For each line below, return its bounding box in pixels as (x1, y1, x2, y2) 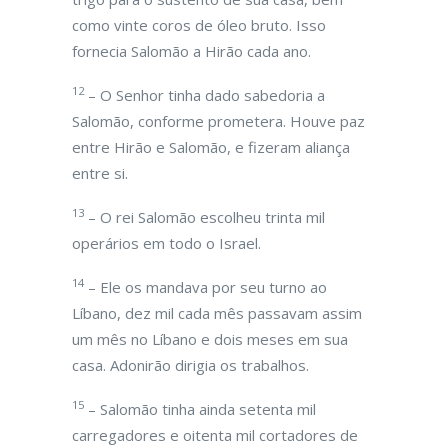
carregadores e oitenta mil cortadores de (72, 425, 358, 445)
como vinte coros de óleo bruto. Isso (72, 15, 326, 35)
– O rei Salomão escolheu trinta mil (84, 207, 325, 227)
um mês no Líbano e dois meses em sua (72, 329, 348, 349)
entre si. (72, 163, 128, 183)
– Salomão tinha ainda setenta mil (84, 399, 316, 419)
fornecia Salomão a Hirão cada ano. (72, 41, 311, 61)
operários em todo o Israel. (72, 233, 261, 253)
